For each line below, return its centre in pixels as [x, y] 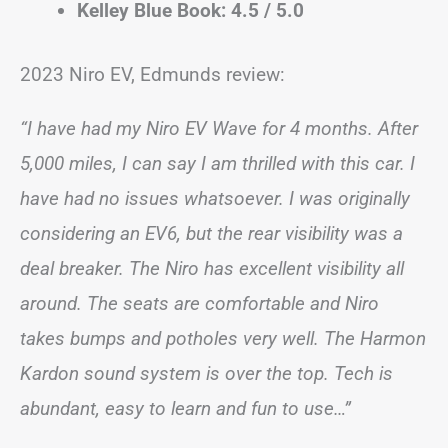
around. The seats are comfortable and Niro [199, 303]
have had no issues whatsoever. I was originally [215, 198]
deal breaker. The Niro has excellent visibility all [212, 268]
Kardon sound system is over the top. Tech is [206, 373]
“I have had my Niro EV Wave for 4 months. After [219, 128]
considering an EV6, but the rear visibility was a [211, 233]
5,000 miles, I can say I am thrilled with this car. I [217, 163]
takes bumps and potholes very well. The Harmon [223, 338]
